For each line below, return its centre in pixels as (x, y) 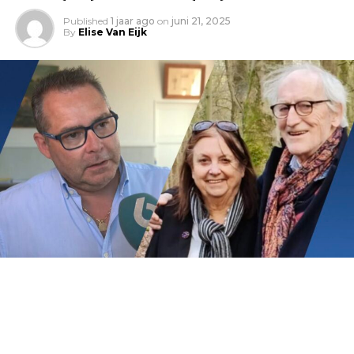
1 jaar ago (132, 21)
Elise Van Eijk (112, 32)
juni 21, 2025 (201, 21)
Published (85, 21)
